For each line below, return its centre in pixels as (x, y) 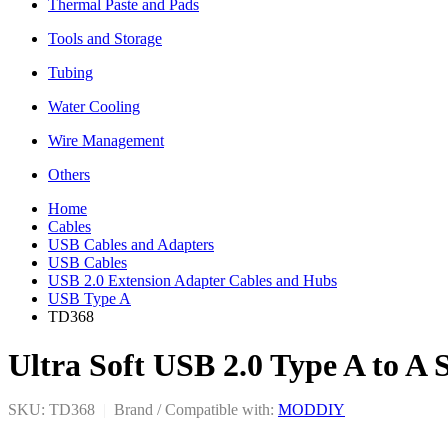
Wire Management (106, 140)
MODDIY (311, 409)
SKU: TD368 (53, 409)
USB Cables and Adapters (131, 244)
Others (69, 174)
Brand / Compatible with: (192, 409)
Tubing (70, 72)
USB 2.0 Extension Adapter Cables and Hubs (192, 280)
